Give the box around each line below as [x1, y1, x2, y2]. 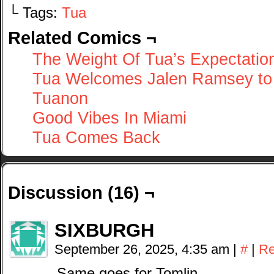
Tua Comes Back [32, 128, 160, 147]
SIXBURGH [54, 220, 154, 241]
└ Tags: [8, 5, 62, 21]
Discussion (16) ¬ [8, 182, 155, 202]
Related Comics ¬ [8, 28, 157, 48]
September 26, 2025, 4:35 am [54, 242, 233, 257]
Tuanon [32, 89, 88, 108]
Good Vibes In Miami [32, 108, 187, 127]
